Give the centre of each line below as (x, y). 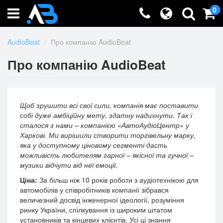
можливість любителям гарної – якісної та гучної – (107, 155)
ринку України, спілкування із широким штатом (96, 210)
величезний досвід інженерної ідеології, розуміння (102, 200)
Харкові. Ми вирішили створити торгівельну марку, (108, 135)
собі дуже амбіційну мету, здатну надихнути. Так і (106, 115)
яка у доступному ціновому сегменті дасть (94, 145)
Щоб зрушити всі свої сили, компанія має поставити (109, 105)
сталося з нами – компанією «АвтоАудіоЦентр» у (105, 125)
